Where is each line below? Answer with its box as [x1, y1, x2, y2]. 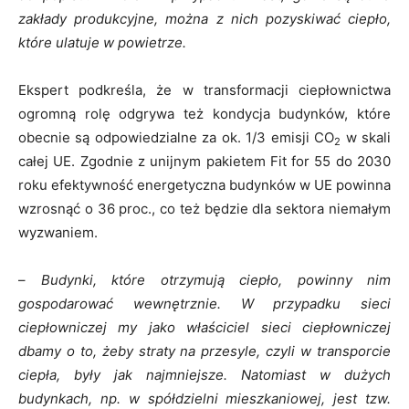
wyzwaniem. [18, 223, 98, 241]
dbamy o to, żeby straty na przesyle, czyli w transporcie [18, 341, 391, 360]
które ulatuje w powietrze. [18, 33, 186, 51]
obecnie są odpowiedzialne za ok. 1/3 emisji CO [18, 128, 335, 146]
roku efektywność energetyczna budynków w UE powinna [18, 175, 391, 194]
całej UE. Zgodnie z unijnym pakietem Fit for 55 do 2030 [18, 152, 391, 170]
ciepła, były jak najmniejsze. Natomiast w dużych [18, 365, 391, 383]
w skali [341, 128, 392, 146]
